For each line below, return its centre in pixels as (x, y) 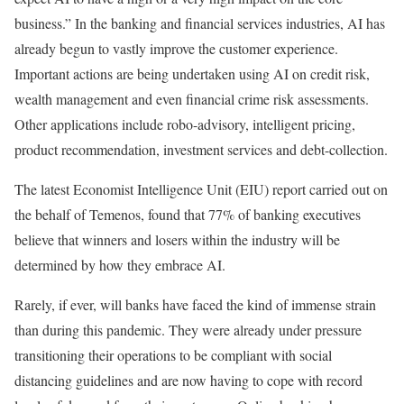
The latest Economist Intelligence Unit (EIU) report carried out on (201, 189)
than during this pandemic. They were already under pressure (188, 330)
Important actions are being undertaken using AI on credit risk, (192, 74)
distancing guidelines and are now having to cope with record (188, 381)
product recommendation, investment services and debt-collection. (201, 150)
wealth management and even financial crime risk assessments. (192, 99)
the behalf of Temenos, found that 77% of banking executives (188, 215)
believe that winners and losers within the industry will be (177, 240)
